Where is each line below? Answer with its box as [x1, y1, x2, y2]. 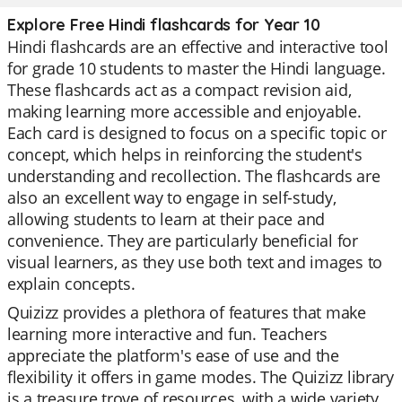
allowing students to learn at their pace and [7, 208, 326, 230]
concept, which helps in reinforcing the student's [7, 144, 363, 165]
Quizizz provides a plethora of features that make [7, 301, 366, 323]
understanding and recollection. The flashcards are [7, 165, 380, 187]
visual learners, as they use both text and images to [7, 251, 382, 273]
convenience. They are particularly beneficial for [7, 230, 358, 251]
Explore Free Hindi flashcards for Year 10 [7, 14, 320, 35]
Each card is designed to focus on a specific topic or [7, 122, 387, 144]
